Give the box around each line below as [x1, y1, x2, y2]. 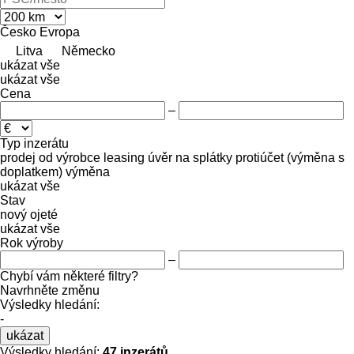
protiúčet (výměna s [235, 150, 345, 164]
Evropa [40, 24, 80, 39]
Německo [62, 43, 115, 58]
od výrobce [39, 150, 100, 164]
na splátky [175, 150, 232, 164]
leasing [104, 150, 145, 164]
